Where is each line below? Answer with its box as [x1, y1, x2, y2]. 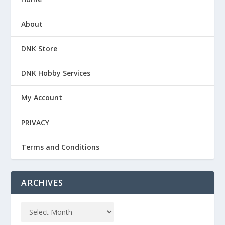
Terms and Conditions [21, 142, 100, 152]
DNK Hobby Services [21, 68, 91, 78]
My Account [21, 93, 63, 103]
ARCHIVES [21, 177, 64, 189]
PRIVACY [21, 118, 50, 128]
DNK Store [21, 44, 58, 54]
